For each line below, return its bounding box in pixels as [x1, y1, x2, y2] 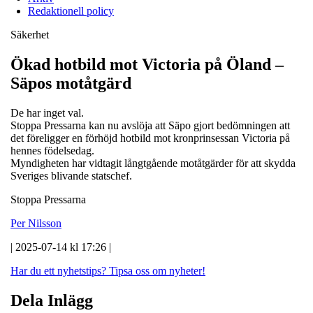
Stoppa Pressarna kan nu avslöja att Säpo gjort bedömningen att [10, 119, 290, 131]
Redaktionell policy [28, 4, 114, 17]
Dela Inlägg [10, 291, 93, 310]
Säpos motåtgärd [10, 73, 131, 92]
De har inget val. [10, 106, 84, 119]
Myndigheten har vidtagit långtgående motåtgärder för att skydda [10, 156, 296, 169]
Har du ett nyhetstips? [10, 264, 106, 277]
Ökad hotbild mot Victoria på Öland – [10, 54, 284, 73]
